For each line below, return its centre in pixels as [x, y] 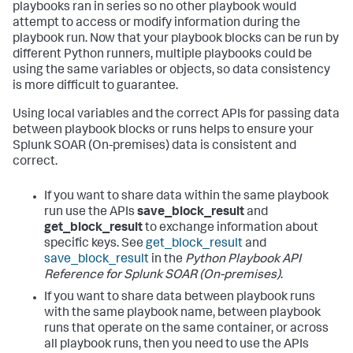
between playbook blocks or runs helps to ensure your [163, 131]
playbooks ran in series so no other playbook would [154, 8]
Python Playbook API [243, 260]
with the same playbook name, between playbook [182, 314]
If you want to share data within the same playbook [186, 197]
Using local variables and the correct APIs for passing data [176, 115]
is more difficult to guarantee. [95, 87]
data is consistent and [233, 147]
